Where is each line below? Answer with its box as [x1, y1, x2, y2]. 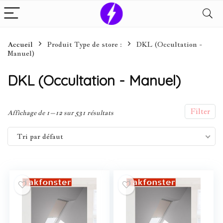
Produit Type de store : [47, 40, 122, 49]
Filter [190, 107, 210, 116]
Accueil [7, 40, 33, 49]
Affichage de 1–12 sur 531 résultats [7, 109, 113, 117]
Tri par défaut [17, 132, 63, 141]
